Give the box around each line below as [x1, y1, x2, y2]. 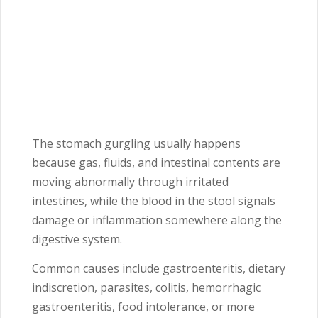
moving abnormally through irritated [32, 174, 229, 190]
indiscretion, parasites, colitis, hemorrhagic [32, 280, 261, 295]
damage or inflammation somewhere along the [32, 212, 282, 228]
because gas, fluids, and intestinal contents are [32, 155, 280, 170]
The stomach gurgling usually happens [32, 136, 241, 151]
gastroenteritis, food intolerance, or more [32, 299, 255, 314]
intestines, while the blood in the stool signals [32, 193, 275, 209]
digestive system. [32, 231, 122, 247]
